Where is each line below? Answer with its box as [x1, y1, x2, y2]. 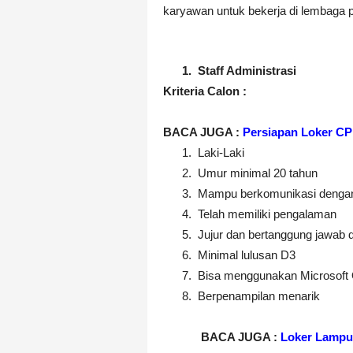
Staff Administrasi [198, 64, 296, 77]
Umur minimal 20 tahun [198, 166, 318, 180]
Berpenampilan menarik [198, 289, 320, 303]
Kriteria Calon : [163, 84, 247, 98]
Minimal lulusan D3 [198, 248, 295, 262]
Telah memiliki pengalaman [198, 207, 336, 221]
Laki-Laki [198, 146, 244, 159]
